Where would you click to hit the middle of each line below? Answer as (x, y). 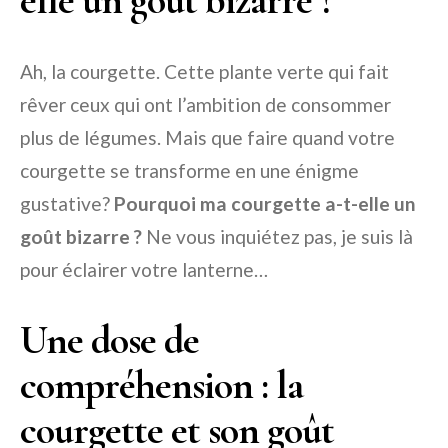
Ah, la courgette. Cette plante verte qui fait (204, 72)
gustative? (67, 204)
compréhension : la (161, 385)
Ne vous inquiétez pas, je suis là (277, 237)
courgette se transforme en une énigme (189, 171)
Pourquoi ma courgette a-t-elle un (265, 204)
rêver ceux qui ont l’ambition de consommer (205, 105)
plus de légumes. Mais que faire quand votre (207, 138)
